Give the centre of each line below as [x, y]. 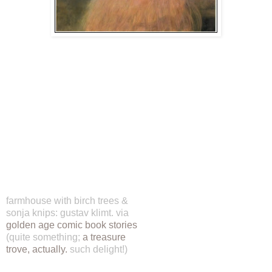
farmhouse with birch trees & [67, 201]
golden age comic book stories [72, 225]
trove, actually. [37, 250]
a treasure [103, 237]
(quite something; [43, 237]
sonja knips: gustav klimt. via [67, 213]
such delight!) [97, 250]
